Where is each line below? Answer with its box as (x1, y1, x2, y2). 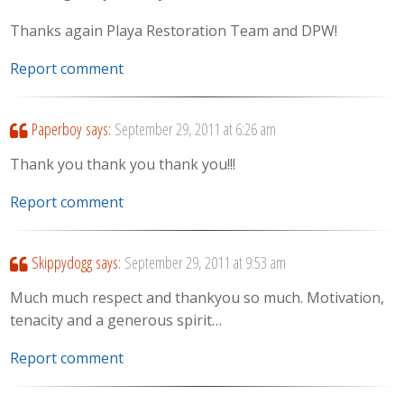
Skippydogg (31, 252, 92, 274)
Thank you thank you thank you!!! (10, 153, 236, 174)
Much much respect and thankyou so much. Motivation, (10, 287, 385, 308)
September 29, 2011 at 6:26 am (114, 118, 276, 141)
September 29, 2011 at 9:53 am (124, 252, 286, 274)
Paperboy (31, 118, 82, 141)
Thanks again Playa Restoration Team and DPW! (10, 20, 338, 41)
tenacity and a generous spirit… (10, 309, 223, 330)
